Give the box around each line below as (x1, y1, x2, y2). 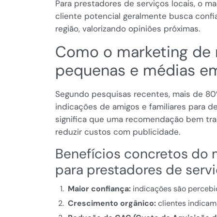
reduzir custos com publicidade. (55, 126, 180, 138)
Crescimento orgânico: (67, 198, 156, 209)
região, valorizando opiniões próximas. (55, 23, 200, 34)
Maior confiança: (67, 184, 131, 194)
